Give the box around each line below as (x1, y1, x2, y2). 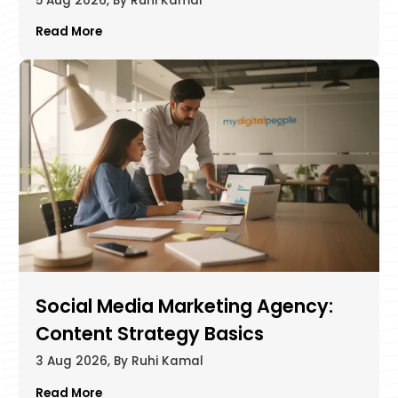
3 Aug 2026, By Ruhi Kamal (35, 353, 203, 370)
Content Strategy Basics (35, 321, 264, 347)
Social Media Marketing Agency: (35, 293, 333, 320)
